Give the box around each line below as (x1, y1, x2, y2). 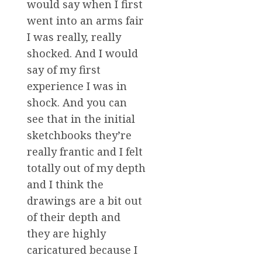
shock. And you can (27, 95, 127, 110)
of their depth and (27, 210, 120, 225)
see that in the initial (27, 112, 135, 126)
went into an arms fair (27, 13, 144, 28)
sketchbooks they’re (27, 128, 132, 143)
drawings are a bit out (27, 194, 142, 208)
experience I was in (27, 79, 127, 94)
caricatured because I (27, 243, 137, 257)
